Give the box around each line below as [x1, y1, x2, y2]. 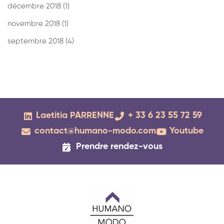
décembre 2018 [7, 2, 63, 10]
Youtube [169, 126, 203, 136]
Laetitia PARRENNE [36, 111, 114, 120]
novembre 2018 [7, 20, 62, 28]
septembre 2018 [7, 37, 65, 45]
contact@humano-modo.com [34, 126, 156, 136]
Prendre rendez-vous [75, 142, 162, 151]
